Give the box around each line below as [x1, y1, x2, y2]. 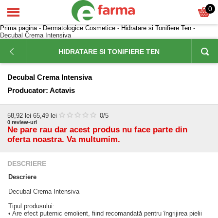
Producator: [7, 86, 48, 94]
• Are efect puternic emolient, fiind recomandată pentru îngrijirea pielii [8, 210, 202, 217]
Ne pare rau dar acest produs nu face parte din [7, 125, 187, 134]
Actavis [50, 86, 75, 94]
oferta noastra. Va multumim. [7, 135, 120, 144]
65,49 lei [33, 112, 57, 119]
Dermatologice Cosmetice [43, 24, 115, 32]
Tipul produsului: [8, 202, 54, 210]
